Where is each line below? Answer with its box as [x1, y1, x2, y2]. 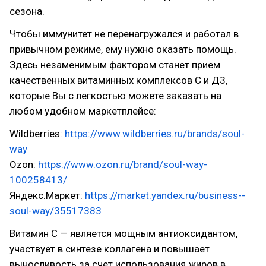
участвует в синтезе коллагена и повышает [9, 243, 210, 255]
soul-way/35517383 [9, 205, 102, 217]
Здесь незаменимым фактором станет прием [9, 59, 220, 71]
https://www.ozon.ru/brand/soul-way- [38, 159, 207, 170]
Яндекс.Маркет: [9, 189, 85, 201]
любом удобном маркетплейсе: [9, 105, 156, 117]
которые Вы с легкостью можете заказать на [9, 90, 221, 102]
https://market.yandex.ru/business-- [85, 189, 245, 201]
